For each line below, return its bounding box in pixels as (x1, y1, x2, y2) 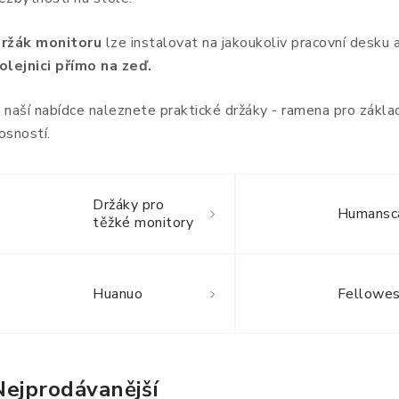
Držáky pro (93, 195, 164, 216)
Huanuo (93, 284, 142, 305)
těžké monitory (93, 213, 193, 233)
